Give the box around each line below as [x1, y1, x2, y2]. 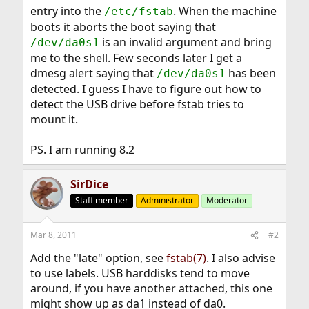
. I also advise [206, 250, 275, 266]
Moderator [206, 195, 248, 206]
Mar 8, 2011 [30, 229, 77, 241]
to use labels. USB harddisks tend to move [30, 266, 250, 281]
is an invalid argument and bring [99, 34, 272, 50]
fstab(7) [166, 250, 206, 266]
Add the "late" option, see [30, 250, 166, 266]
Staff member [74, 195, 128, 206]
